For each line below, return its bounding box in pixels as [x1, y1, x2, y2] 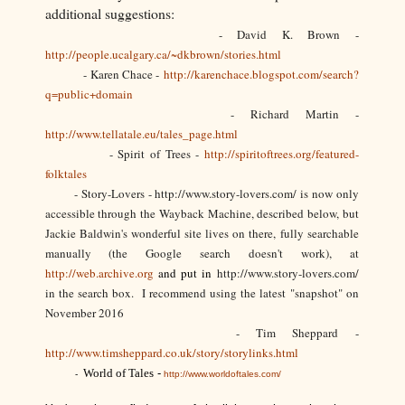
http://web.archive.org [44, 265, 154, 282]
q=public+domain [44, 86, 133, 103]
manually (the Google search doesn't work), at [44, 245, 359, 262]
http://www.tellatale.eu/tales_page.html [44, 126, 238, 143]
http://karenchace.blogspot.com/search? [163, 66, 359, 83]
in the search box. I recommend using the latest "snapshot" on [44, 285, 359, 302]
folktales [44, 165, 87, 183]
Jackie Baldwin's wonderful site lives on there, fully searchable [44, 225, 359, 242]
